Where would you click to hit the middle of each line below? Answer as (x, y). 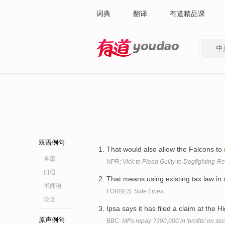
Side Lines (149, 191)
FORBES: (120, 191)
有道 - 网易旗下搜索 (128, 63)
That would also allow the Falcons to (165, 149)
